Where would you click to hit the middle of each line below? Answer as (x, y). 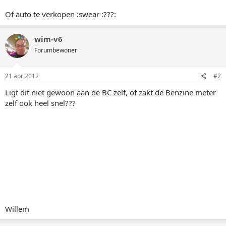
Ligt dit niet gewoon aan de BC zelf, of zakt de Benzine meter (110, 92)
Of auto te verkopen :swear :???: (61, 14)
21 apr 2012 (22, 76)
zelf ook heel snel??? (40, 103)
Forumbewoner (56, 50)
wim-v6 (48, 39)
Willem (17, 209)
